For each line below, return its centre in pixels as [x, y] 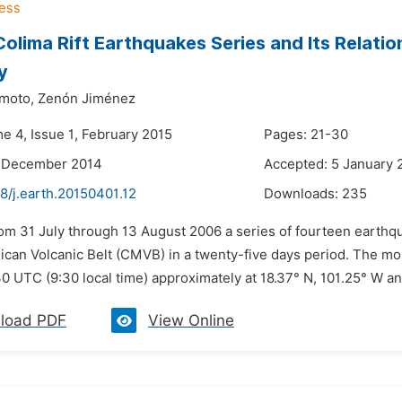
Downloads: [303, 194]
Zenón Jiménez [87, 99]
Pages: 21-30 [306, 135]
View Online [191, 320]
